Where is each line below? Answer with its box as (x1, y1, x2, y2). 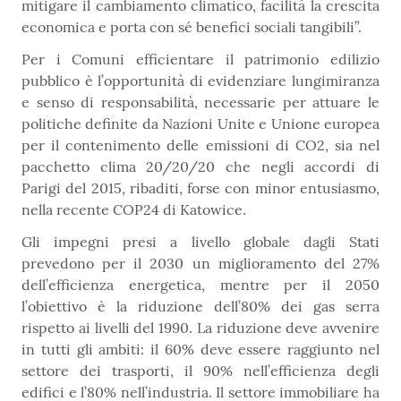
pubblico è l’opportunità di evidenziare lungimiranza (21, 72, 380, 90)
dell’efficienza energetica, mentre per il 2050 (21, 276, 380, 294)
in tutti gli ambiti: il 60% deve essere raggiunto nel (21, 340, 380, 359)
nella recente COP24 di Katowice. (21, 200, 246, 219)
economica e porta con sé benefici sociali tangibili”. (21, 18, 362, 37)
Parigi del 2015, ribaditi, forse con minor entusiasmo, (21, 179, 380, 198)
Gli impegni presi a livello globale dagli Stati (21, 233, 380, 252)
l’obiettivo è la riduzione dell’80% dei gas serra (21, 297, 380, 316)
